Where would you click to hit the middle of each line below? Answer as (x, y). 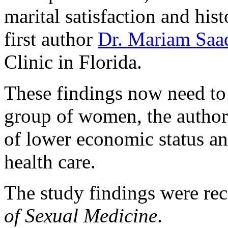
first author (51, 39)
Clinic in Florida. (73, 62)
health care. (50, 161)
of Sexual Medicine (81, 215)
